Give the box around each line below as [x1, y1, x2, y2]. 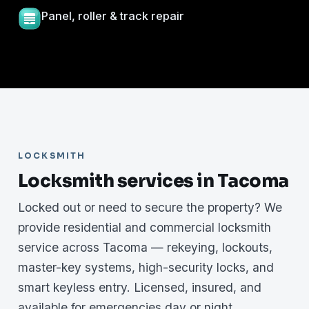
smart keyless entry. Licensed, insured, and [18, 279, 261, 295]
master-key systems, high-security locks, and [18, 259, 274, 275]
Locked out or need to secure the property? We [18, 199, 282, 215]
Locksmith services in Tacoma [18, 169, 289, 192]
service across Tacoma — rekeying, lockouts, [18, 239, 272, 255]
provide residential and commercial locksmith [18, 219, 271, 235]
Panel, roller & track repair [41, 8, 184, 23]
